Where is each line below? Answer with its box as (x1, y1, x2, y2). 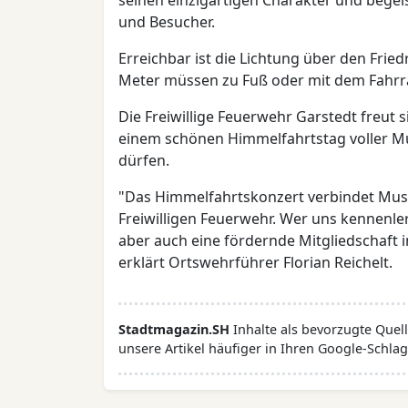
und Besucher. (118, 12, 215, 32)
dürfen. (118, 150, 169, 170)
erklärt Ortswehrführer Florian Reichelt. (118, 252, 393, 272)
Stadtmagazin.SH (118, 321, 229, 338)
